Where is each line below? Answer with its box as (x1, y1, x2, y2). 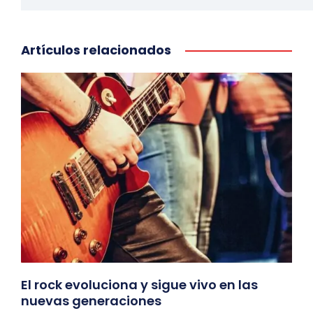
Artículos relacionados (21, 41, 171, 59)
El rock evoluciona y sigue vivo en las (21, 275, 258, 293)
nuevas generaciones (21, 291, 161, 310)
